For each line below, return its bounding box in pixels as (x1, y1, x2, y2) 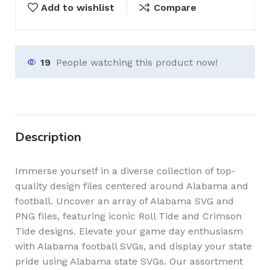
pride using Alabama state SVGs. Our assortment (15, 255, 243, 267)
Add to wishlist (41, 1, 115, 13)
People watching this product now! (56, 56, 218, 68)
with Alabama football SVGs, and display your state (15, 240, 252, 252)
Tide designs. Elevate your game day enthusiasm (15, 225, 243, 237)
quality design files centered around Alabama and (15, 180, 248, 192)
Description (15, 128, 81, 144)
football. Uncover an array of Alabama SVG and (15, 195, 234, 207)
